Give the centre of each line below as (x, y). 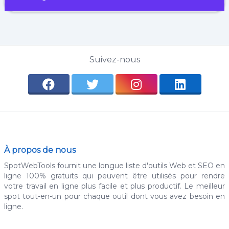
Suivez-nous (114, 59)
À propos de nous (40, 150)
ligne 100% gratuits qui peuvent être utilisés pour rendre (114, 176)
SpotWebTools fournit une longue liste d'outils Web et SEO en (114, 165)
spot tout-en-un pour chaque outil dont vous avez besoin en (114, 196)
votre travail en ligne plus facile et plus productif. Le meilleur (114, 186)
